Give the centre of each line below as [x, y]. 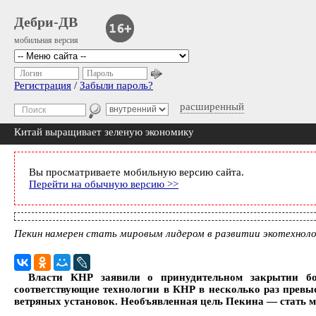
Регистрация [43, 85]
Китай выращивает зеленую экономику [104, 132]
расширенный [212, 107]
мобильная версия [46, 40]
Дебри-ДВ [46, 22]
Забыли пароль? [116, 85]
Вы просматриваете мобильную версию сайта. [136, 172]
